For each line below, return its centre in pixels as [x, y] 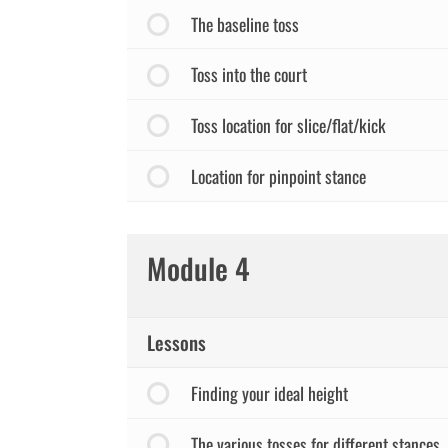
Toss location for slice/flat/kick [288, 125]
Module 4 [198, 267]
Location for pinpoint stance [278, 175]
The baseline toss [244, 23]
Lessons [176, 342]
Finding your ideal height [269, 393]
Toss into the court [248, 74]
